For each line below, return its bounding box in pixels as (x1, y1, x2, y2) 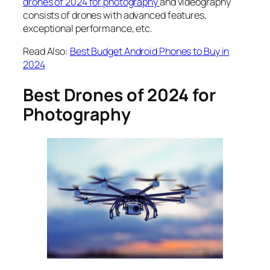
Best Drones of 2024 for (23, 83, 216, 107)
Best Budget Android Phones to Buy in (69, 45, 230, 58)
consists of (23, 8, 72, 22)
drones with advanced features (71, 8, 204, 22)
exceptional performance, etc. (23, 21, 153, 35)
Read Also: (23, 45, 70, 58)
